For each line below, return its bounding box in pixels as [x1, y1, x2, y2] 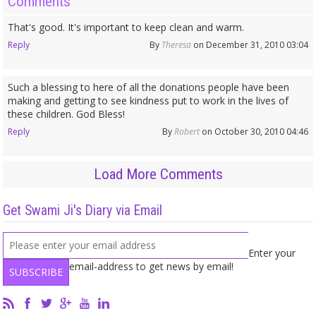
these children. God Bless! [8, 107, 126, 121]
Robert [174, 125, 200, 138]
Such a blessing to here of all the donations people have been [8, 80, 290, 94]
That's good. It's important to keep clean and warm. [8, 20, 245, 34]
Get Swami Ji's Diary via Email [3, 202, 163, 219]
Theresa [161, 38, 191, 51]
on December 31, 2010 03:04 [190, 38, 308, 51]
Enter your [248, 246, 296, 260]
